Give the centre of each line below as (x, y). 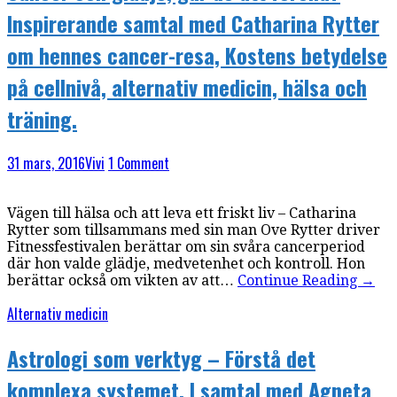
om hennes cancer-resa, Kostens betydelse (197, 55)
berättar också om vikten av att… (122, 280)
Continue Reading (299, 280)
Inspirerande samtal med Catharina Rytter (193, 23)
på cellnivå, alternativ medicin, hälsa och (187, 87)
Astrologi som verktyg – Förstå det (161, 358)
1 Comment (139, 163)
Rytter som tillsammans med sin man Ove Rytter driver (194, 230)
